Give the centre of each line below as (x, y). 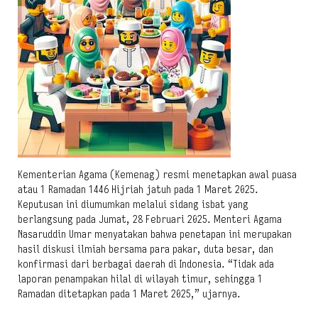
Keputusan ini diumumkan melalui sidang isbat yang (133, 204)
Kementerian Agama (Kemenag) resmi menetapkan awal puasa (157, 175)
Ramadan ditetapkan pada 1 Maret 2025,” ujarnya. (129, 294)
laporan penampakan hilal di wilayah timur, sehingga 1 (140, 279)
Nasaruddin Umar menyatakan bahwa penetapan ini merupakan (155, 234)
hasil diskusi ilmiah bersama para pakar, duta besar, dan (146, 249)
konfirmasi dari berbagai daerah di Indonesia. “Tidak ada (146, 264)
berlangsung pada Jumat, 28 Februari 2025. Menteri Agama (150, 219)
